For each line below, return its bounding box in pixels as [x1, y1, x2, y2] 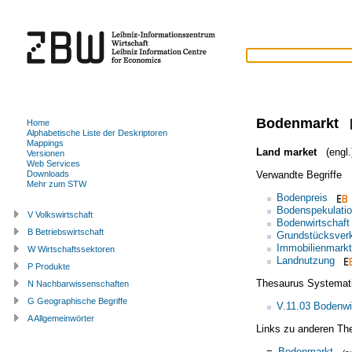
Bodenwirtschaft [276, 216, 350, 229]
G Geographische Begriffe [27, 295, 127, 306]
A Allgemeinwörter [27, 313, 94, 323]
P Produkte [27, 261, 70, 271]
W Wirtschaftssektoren [27, 244, 115, 254]
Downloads [27, 168, 69, 178]
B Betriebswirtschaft [27, 226, 104, 236]
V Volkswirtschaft [27, 209, 93, 219]
